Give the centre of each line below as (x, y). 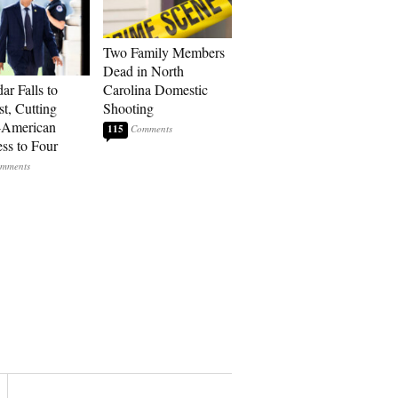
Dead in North (143, 71)
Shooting (128, 108)
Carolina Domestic (155, 89)
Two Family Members (164, 52)
